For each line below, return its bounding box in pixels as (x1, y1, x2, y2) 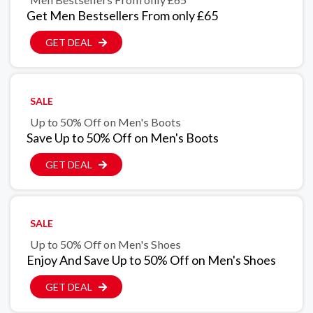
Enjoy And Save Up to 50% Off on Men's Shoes (27, 252, 276, 268)
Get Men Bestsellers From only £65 (27, 8, 218, 24)
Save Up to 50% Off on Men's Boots (27, 130, 219, 146)
